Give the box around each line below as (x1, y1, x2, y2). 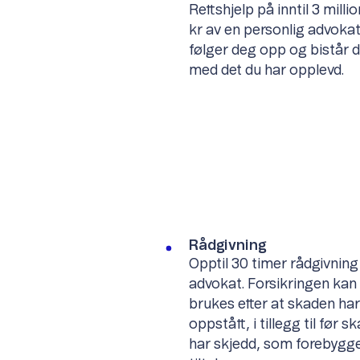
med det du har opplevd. (188, 63, 344, 78)
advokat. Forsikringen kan (188, 276, 357, 292)
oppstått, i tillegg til (188, 317, 319, 332)
